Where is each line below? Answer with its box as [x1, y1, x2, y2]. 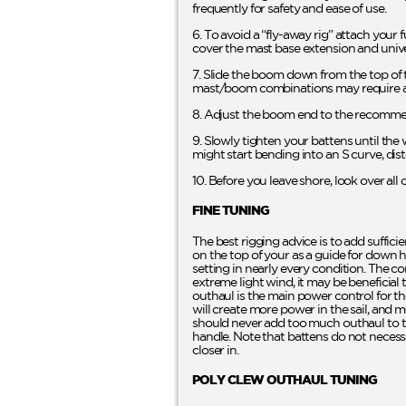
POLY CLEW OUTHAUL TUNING [192, 372, 377, 386]
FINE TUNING [192, 203, 269, 217]
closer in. [192, 343, 238, 356]
